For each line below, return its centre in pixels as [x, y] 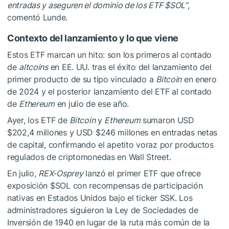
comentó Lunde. [38, 17]
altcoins [33, 67]
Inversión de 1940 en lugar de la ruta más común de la [109, 222]
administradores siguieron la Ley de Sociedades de [103, 210]
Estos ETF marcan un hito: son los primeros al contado [110, 54]
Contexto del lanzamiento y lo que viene [93, 38]
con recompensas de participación [136, 185]
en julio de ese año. [92, 104]
